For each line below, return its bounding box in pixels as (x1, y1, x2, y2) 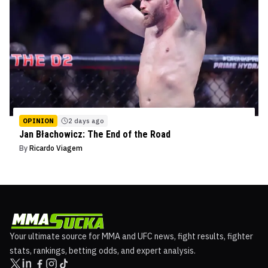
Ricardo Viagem (29, 143, 83, 153)
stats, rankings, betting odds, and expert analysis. (10, 245, 196, 256)
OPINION (23, 116, 54, 125)
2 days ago (68, 116, 104, 125)
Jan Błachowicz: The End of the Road (19, 128, 170, 140)
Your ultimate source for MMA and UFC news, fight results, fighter (10, 230, 253, 242)
